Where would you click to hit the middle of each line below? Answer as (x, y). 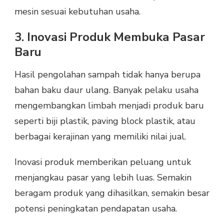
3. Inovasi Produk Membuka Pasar (110, 37)
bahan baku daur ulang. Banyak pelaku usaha (106, 90)
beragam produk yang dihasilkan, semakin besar (112, 193)
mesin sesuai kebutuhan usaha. (77, 11)
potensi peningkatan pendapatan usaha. (96, 209)
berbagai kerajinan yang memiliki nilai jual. (100, 137)
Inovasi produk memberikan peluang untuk (103, 162)
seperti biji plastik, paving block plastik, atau (105, 121)
